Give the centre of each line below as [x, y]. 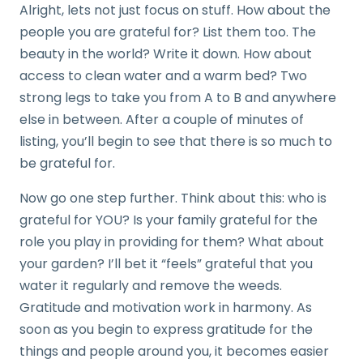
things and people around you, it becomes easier [174, 352]
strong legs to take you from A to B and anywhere [178, 98]
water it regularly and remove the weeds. [151, 286]
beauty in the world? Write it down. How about [166, 54]
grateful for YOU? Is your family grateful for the [169, 220]
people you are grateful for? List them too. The [168, 32]
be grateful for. [70, 164]
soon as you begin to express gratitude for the [166, 330]
